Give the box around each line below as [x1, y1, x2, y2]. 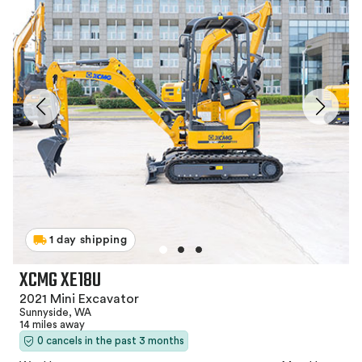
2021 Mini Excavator [19, 293, 139, 305]
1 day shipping [49, 234, 128, 246]
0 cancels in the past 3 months [37, 335, 184, 346]
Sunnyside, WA [19, 307, 91, 318]
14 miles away [19, 319, 85, 330]
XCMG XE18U [19, 266, 101, 296]
